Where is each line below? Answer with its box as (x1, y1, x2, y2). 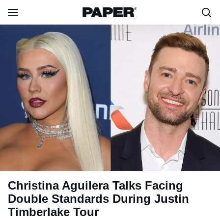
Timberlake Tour (8, 205, 99, 219)
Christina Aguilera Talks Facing (8, 179, 183, 192)
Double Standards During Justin (8, 192, 189, 206)
